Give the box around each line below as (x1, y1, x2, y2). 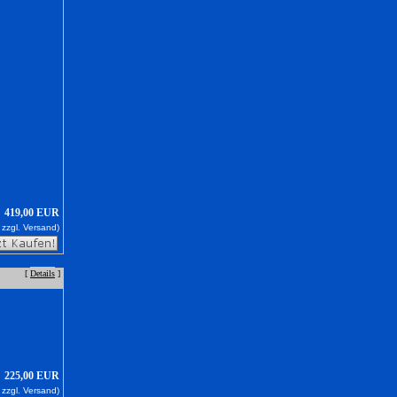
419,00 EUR (4, 206, 59, 219)
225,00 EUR (4, 370, 59, 382)
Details (30, 269, 55, 278)
